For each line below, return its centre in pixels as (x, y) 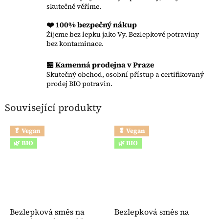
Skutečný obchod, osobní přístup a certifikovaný (125, 74)
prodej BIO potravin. (79, 83)
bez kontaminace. (75, 43)
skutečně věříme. (74, 6)
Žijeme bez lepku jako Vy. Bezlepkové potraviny (123, 34)
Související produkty (53, 107)
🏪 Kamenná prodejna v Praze (100, 65)
